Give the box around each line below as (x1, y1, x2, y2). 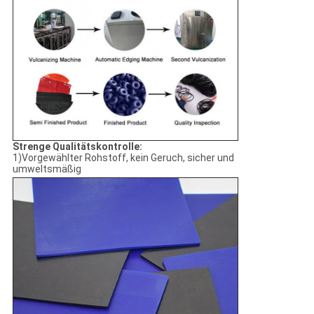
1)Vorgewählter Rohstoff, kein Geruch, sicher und (12, 152, 234, 164)
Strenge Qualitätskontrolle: (12, 141, 142, 153)
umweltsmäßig (12, 163, 81, 175)
